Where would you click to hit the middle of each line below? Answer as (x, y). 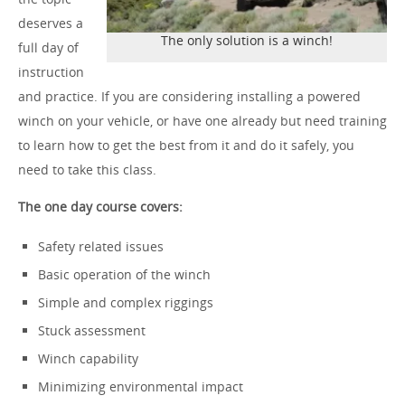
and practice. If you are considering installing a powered (189, 96)
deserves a (51, 23)
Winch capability (88, 358)
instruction (51, 71)
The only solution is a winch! (247, 41)
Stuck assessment (91, 330)
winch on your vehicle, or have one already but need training (202, 120)
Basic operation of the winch (124, 274)
